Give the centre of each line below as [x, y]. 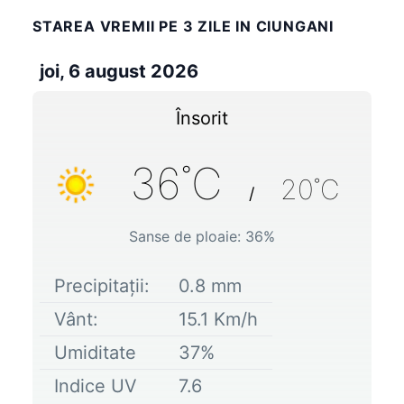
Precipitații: [102, 285]
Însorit [202, 118]
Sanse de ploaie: [187, 236]
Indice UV [96, 386]
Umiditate [95, 352]
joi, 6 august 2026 [119, 71]
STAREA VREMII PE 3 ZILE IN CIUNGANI [183, 26]
